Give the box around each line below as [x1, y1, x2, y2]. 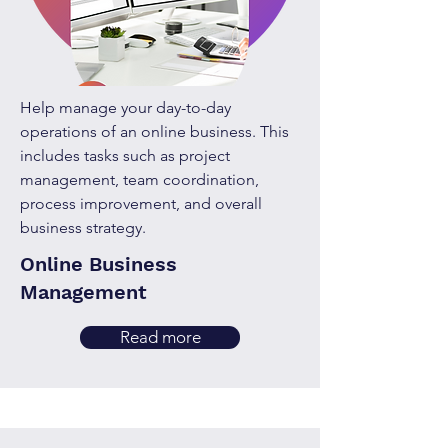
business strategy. [20, 218, 146, 237]
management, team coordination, [20, 170, 259, 189]
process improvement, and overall [20, 194, 262, 213]
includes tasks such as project [20, 146, 230, 165]
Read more [119, 327, 201, 347]
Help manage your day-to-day [20, 98, 231, 117]
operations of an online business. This [20, 122, 289, 141]
